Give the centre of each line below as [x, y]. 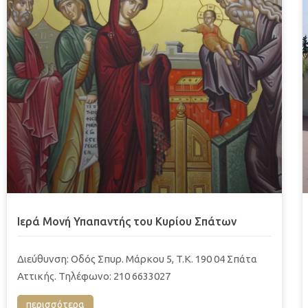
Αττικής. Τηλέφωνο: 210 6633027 [94, 276]
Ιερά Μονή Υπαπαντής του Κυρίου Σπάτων [127, 221]
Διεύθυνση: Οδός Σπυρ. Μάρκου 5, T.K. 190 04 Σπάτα [137, 258]
